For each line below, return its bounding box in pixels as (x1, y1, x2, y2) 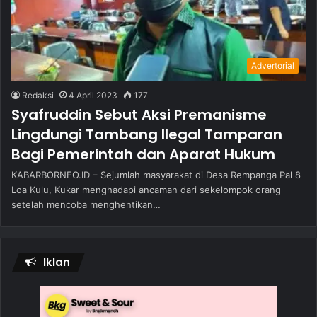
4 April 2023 (69, 90, 117, 101)
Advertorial (251, 60, 294, 71)
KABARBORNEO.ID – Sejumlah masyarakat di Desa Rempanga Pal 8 (11, 169, 301, 181)
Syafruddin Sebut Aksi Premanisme (11, 105, 267, 125)
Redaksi (22, 90, 54, 101)
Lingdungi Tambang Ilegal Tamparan (11, 125, 282, 145)
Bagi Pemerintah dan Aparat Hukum (11, 144, 275, 165)
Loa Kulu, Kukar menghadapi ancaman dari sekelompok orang (11, 184, 281, 196)
